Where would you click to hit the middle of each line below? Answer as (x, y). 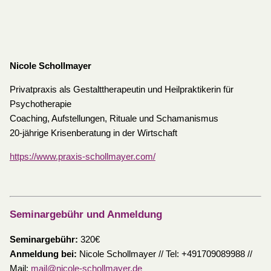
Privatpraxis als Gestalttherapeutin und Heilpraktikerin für (121, 89)
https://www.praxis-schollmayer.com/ (82, 156)
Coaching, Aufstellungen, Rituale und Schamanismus (114, 118)
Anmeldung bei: (43, 254)
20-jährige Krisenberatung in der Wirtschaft (93, 133)
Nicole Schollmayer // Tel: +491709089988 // (164, 254)
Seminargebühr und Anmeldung (86, 214)
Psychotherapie (40, 104)
